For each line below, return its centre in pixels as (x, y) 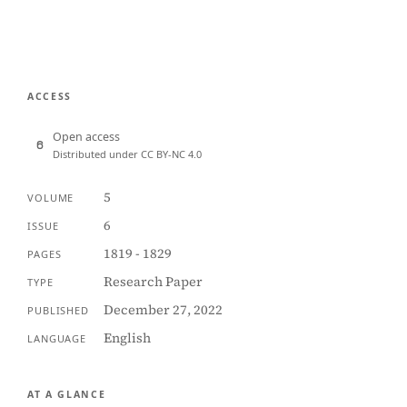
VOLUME (51, 198)
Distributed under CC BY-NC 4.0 (127, 154)
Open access (86, 137)
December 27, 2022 (163, 310)
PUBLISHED (58, 310)
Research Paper (153, 282)
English (127, 338)
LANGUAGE (57, 338)
